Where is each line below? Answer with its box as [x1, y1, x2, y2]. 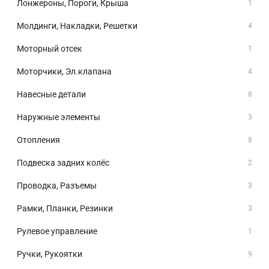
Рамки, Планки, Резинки [17, 204, 113, 213]
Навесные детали [17, 89, 86, 99]
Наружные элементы [17, 112, 100, 122]
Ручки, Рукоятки [17, 249, 82, 259]
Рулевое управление [17, 226, 97, 236]
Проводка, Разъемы [17, 181, 97, 190]
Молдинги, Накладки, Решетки [17, 21, 138, 31]
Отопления [17, 135, 60, 145]
